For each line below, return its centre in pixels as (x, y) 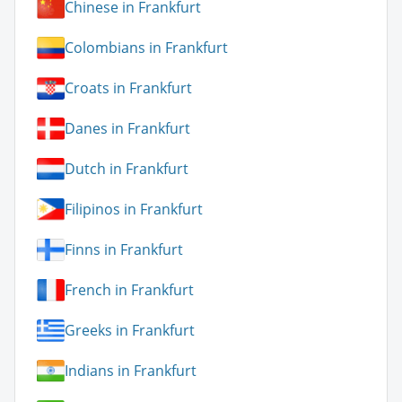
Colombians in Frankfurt (146, 48)
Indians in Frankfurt (131, 371)
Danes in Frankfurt (127, 129)
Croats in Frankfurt (128, 88)
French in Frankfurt (129, 290)
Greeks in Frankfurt (130, 331)
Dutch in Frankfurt (127, 169)
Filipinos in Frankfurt (134, 210)
